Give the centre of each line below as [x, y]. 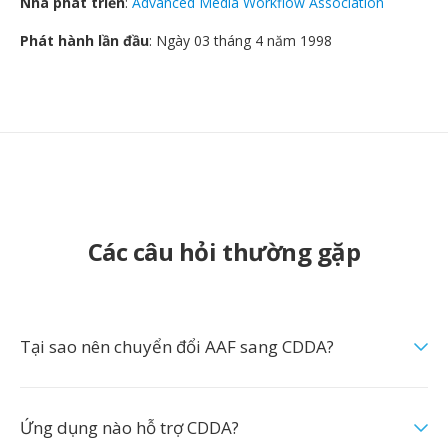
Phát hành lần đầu [84, 40]
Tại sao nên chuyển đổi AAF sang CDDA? [177, 346]
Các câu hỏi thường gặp [224, 251]
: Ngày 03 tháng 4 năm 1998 [240, 40]
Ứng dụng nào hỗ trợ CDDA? [129, 427]
